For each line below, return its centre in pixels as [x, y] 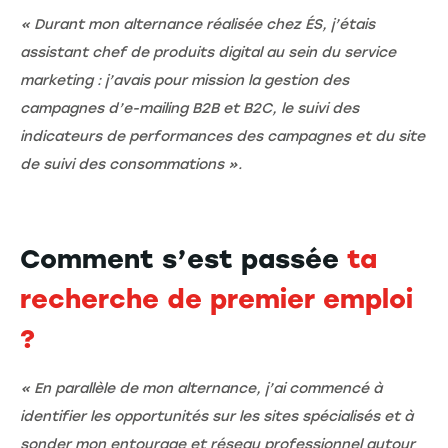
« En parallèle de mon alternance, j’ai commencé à [201, 388]
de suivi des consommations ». [131, 164]
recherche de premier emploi [216, 298]
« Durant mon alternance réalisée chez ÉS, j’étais [197, 24]
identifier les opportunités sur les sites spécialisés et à [216, 416]
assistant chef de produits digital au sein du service [208, 52]
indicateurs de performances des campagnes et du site [222, 136]
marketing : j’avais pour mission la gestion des [184, 80]
